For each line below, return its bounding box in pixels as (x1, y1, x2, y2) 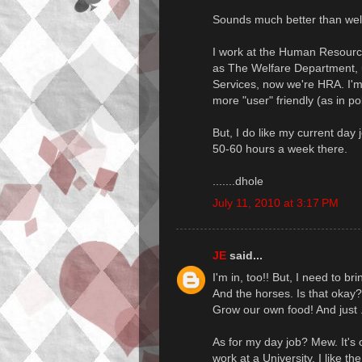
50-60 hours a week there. (213, 142, 347, 156)
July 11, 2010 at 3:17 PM (213, 196, 339, 210)
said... (226, 248, 263, 262)
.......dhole (213, 175, 263, 188)
